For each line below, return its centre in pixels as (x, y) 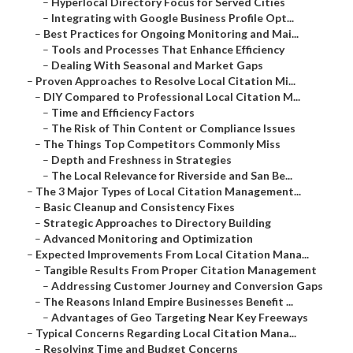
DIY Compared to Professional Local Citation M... (172, 97)
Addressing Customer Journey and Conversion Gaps (188, 286)
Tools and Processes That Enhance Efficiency (168, 50)
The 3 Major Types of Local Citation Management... (169, 191)
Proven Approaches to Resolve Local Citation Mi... (166, 81)
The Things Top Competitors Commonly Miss (162, 144)
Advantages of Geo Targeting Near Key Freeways (180, 318)
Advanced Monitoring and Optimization (149, 239)
